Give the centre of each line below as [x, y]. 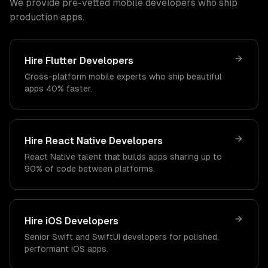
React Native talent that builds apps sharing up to [123, 157]
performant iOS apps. [66, 249]
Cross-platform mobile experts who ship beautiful [123, 77]
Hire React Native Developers [94, 141]
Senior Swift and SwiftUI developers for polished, [122, 237]
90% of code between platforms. [90, 169]
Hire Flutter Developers [79, 61]
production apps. [47, 17]
